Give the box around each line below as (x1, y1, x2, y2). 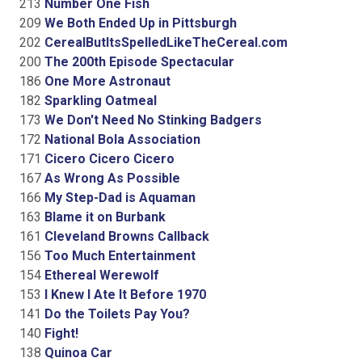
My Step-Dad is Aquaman (41, 189, 196, 205)
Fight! (41, 325, 78, 341)
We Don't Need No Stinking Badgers (41, 112, 262, 128)
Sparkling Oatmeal (41, 92, 157, 108)
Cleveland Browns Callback (41, 228, 209, 244)
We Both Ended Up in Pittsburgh (41, 15, 237, 31)
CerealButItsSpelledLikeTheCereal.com (41, 34, 288, 50)
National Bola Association (41, 131, 200, 147)
